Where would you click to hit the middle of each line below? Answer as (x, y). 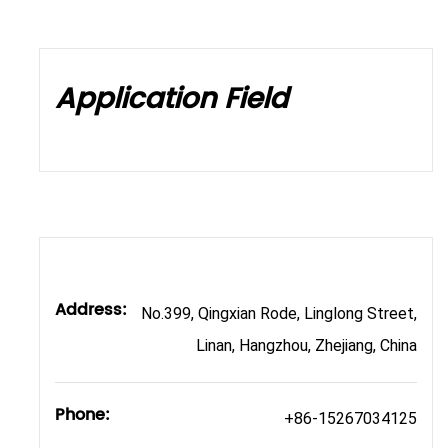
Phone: (82, 415)
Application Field (171, 100)
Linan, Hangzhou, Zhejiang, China (306, 345)
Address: (90, 310)
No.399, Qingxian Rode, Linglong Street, (278, 313)
